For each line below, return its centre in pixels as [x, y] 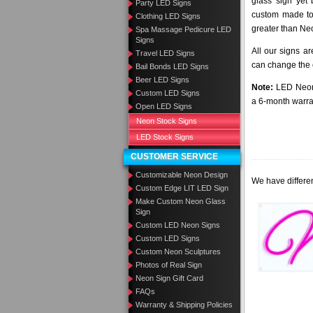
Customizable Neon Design [182, 175]
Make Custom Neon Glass [181, 201]
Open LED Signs [164, 106]
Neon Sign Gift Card [169, 278]
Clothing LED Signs [168, 16]
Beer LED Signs [162, 80]
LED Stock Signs [165, 137]
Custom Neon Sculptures [178, 252]
